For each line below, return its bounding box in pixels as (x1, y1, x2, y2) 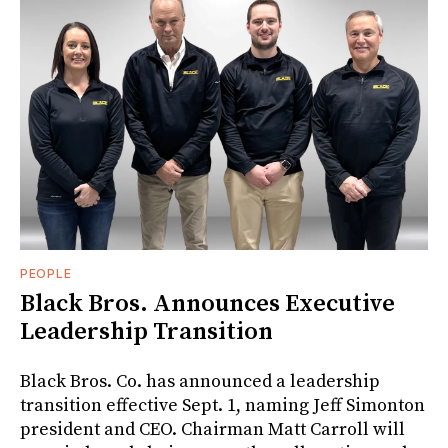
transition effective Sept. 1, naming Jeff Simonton (20, 393, 425, 417)
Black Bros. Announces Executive (20, 288, 395, 319)
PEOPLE (20, 265, 72, 281)
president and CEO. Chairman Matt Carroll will (20, 417, 405, 441)
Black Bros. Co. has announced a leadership (20, 369, 380, 393)
